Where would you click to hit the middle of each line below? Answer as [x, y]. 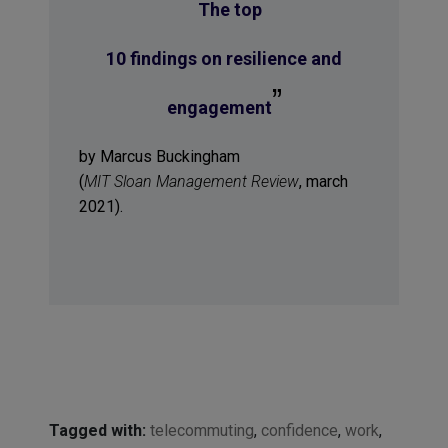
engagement [219, 108]
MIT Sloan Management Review [191, 182]
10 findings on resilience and [224, 59]
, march [323, 182]
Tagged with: [97, 431]
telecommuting [201, 431]
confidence [299, 431]
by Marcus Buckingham [159, 157]
